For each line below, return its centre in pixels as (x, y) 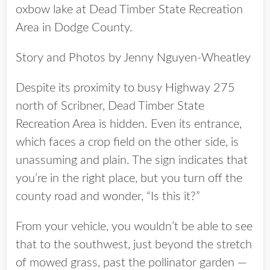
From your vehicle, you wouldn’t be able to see (134, 227)
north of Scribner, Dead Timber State (110, 106)
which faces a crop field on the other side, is (127, 143)
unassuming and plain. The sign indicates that (132, 161)
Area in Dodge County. (74, 28)
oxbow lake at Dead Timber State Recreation (129, 10)
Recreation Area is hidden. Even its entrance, (129, 124)
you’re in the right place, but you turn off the (129, 179)
